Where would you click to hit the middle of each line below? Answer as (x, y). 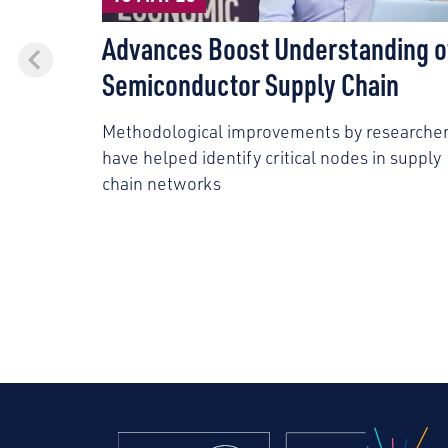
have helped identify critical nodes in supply (271, 157)
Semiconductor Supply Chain (250, 84)
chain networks (161, 183)
